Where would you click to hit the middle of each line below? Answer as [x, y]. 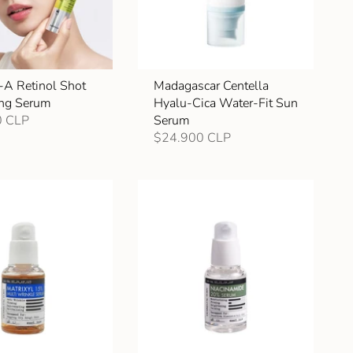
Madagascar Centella [211, 86]
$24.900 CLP [192, 138]
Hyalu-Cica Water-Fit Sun [225, 104]
